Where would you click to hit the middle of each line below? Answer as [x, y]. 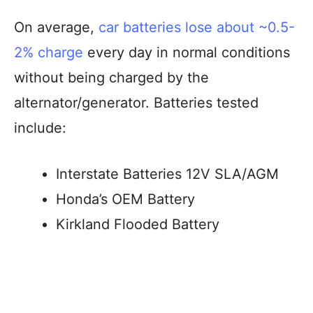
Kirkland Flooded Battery [138, 224]
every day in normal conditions [187, 52]
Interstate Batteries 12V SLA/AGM [167, 174]
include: [40, 128]
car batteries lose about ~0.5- [197, 27]
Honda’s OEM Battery [125, 199]
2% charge [49, 52]
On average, [56, 27]
